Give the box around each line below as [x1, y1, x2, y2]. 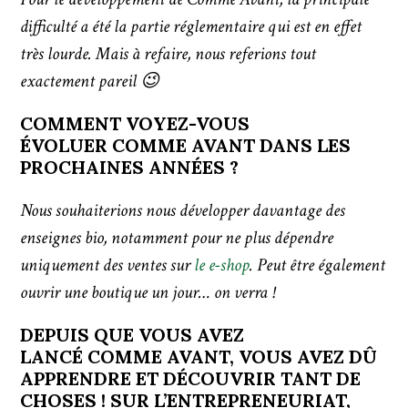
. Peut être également [250, 253, 386, 278]
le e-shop [194, 253, 250, 278]
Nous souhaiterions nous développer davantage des [20, 199, 346, 223]
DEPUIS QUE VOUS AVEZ [20, 323, 245, 347]
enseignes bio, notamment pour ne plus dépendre [20, 226, 334, 250]
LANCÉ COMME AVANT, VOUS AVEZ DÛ [20, 345, 378, 369]
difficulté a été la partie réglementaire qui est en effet [20, 15, 362, 39]
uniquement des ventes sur [20, 253, 195, 278]
